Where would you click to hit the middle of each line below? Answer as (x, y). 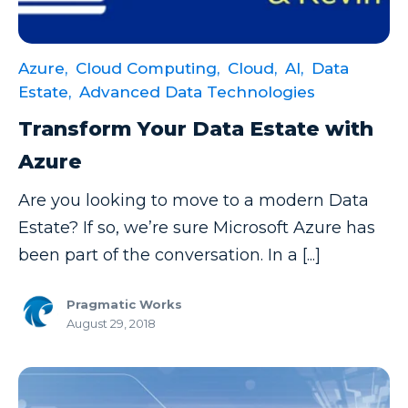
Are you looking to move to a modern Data (194, 201)
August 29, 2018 (111, 324)
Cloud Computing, (148, 69)
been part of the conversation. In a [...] (169, 255)
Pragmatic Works (124, 305)
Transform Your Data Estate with (196, 129)
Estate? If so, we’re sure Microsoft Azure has (197, 228)
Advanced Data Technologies (197, 92)
